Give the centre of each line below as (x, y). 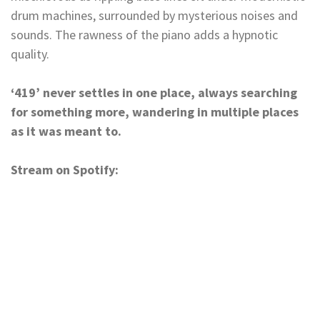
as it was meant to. (66, 131)
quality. (30, 54)
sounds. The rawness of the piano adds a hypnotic (144, 34)
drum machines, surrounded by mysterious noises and (154, 15)
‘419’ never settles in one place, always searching (154, 92)
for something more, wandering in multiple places (155, 111)
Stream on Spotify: (66, 169)
